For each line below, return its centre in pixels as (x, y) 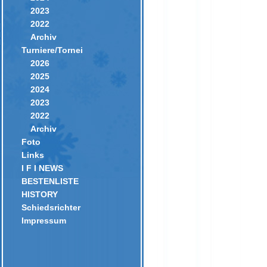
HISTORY (40, 194)
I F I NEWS (42, 168)
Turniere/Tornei (52, 50)
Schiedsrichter (51, 207)
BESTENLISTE (50, 181)
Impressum (44, 221)
